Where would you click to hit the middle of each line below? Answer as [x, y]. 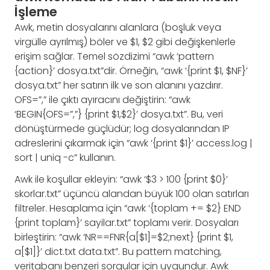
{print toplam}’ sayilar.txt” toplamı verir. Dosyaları [127, 223]
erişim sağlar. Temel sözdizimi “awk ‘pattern [114, 57]
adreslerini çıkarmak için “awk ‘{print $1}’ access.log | [133, 143]
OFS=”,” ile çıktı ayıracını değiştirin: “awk [102, 100]
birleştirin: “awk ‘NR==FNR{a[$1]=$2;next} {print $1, [124, 237]
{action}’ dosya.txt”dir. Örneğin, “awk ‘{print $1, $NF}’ [131, 71]
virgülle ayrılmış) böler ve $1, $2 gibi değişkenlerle [125, 42]
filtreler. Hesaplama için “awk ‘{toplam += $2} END [128, 209]
